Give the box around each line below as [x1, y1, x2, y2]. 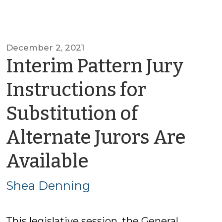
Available [6, 150, 89, 172]
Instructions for [6, 78, 146, 101]
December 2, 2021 [6, 43, 84, 53]
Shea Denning [6, 178, 90, 193]
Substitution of [6, 102, 138, 125]
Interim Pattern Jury [6, 55, 183, 77]
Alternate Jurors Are [6, 126, 186, 149]
